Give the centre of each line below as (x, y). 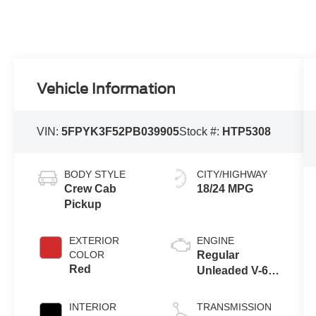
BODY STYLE (95, 175)
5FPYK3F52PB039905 (121, 131)
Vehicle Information (107, 89)
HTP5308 (247, 131)
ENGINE (215, 241)
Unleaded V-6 (232, 271)
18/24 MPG (225, 189)
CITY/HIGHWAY (232, 175)
